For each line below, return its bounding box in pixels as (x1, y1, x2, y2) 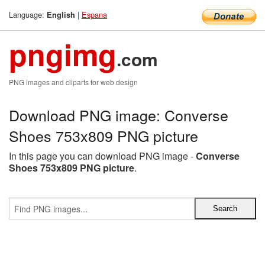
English (47, 9, 75, 20)
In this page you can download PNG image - (9, 149, 196, 163)
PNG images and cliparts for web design (9, 77, 138, 87)
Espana (82, 9, 107, 20)
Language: (9, 9, 47, 20)
